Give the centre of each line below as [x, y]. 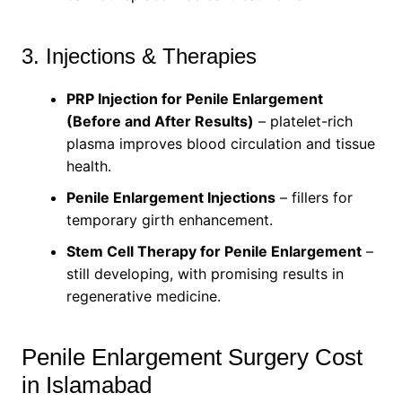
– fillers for [314, 197]
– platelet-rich [303, 121]
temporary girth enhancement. [169, 219]
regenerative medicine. [143, 296]
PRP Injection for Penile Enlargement [194, 98]
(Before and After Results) [160, 121]
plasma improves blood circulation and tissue [220, 143]
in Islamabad [86, 385]
